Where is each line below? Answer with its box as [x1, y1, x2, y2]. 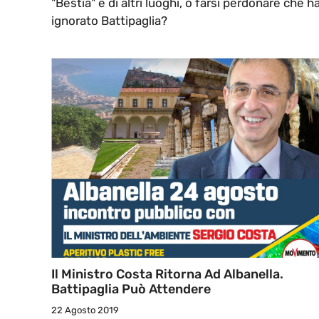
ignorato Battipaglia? [51, 14, 167, 28]
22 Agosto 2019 [51, 305, 119, 316]
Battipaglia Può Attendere [51, 281, 211, 298]
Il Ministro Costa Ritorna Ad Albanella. [51, 266, 283, 283]
